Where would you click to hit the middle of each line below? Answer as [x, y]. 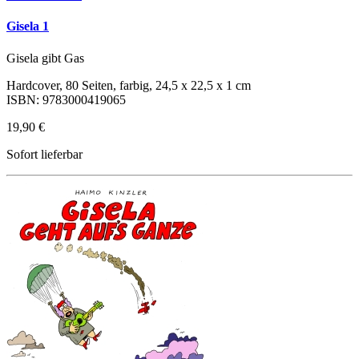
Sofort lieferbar [44, 154]
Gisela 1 [28, 26]
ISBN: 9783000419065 [66, 99]
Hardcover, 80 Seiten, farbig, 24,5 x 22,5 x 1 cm [129, 85]
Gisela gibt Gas [45, 58]
